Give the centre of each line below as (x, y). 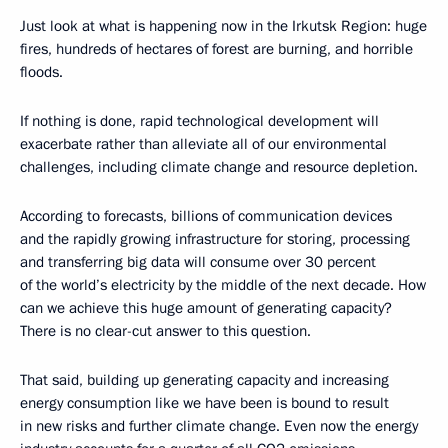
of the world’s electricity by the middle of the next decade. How (223, 284)
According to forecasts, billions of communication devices (206, 215)
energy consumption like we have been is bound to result (204, 402)
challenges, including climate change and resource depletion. (219, 166)
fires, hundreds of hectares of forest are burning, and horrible (216, 48)
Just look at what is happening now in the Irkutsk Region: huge (223, 25)
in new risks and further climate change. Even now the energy (219, 425)
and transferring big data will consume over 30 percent (198, 261)
